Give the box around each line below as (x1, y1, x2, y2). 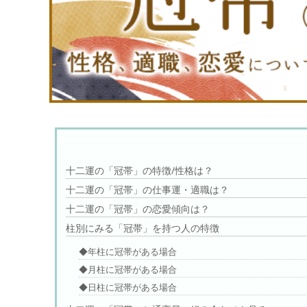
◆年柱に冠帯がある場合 (78, 245, 177, 258)
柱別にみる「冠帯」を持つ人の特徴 (65, 221, 219, 235)
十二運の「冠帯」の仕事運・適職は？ (65, 183, 229, 197)
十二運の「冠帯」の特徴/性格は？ (65, 164, 213, 177)
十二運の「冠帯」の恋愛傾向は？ (65, 202, 210, 216)
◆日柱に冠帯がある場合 (78, 281, 177, 293)
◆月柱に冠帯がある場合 (78, 263, 177, 275)
